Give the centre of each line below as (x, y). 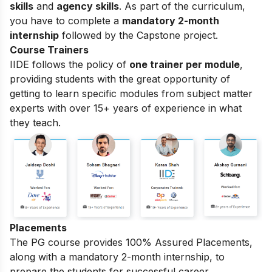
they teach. (35, 122)
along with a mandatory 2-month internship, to (117, 257)
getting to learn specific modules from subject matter (131, 93)
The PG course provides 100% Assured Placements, (131, 242)
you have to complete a (66, 20)
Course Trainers (50, 49)
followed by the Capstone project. (138, 35)
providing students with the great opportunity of (120, 79)
